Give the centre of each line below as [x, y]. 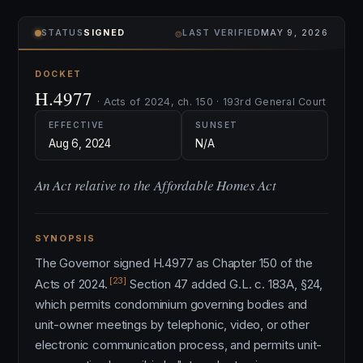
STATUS [63, 33]
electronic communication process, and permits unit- [179, 345]
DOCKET [59, 74]
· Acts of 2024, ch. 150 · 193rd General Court [212, 102]
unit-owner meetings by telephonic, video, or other [172, 325]
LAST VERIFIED [222, 33]
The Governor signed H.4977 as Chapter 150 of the [174, 263]
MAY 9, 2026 [294, 33]
